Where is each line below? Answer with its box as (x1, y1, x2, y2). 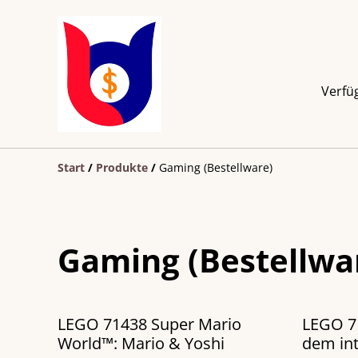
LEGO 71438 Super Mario (58, 313, 241, 336)
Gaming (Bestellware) (159, 160, 272, 176)
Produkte (96, 160, 148, 176)
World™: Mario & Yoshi (58, 332, 225, 355)
